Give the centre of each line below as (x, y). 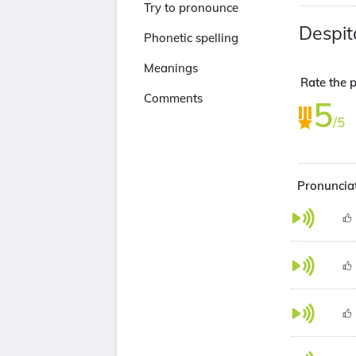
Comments (173, 98)
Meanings (171, 68)
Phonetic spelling (191, 38)
